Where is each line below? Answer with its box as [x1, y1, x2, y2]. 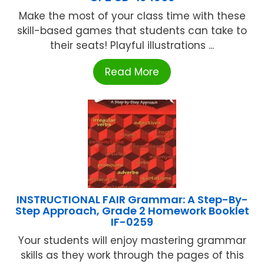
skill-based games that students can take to [17, 23, 247, 38]
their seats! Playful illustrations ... [50, 38, 214, 52]
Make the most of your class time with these [18, 8, 246, 23]
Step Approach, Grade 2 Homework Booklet [15, 203, 249, 218]
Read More [105, 64, 159, 79]
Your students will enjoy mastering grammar [18, 233, 246, 247]
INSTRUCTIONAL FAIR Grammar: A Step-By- [16, 192, 248, 207]
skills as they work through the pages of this [20, 247, 244, 262]
